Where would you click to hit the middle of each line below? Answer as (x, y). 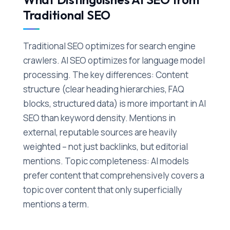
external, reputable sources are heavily (100, 132)
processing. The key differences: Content (106, 74)
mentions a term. (56, 204)
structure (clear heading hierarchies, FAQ (103, 89)
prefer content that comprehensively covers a (113, 175)
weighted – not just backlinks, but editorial (105, 146)
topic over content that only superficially (102, 189)
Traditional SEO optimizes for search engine (109, 46)
